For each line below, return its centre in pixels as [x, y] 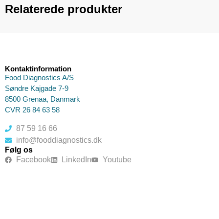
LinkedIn [77, 159]
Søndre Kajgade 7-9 [37, 88]
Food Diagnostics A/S [39, 78]
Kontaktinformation [38, 69]
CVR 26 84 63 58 [32, 110]
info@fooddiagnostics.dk [59, 140]
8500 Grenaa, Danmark [43, 99]
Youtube [117, 159]
